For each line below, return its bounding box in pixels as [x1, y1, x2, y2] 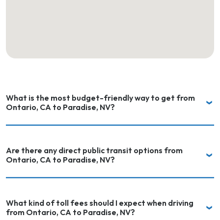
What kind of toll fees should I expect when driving [6, 198, 193, 208]
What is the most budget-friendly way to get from [6, 93, 195, 103]
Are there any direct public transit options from [6, 145, 183, 155]
